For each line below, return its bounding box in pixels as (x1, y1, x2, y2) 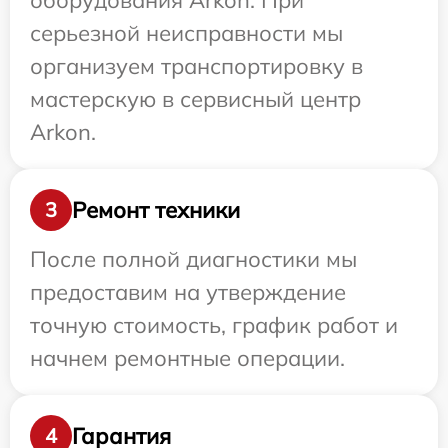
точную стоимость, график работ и (30, 311, 398, 339)
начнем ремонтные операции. (30, 344, 345, 372)
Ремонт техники (72, 195, 240, 224)
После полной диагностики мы (30, 245, 357, 273)
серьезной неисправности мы (30, 19, 343, 47)
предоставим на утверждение (30, 278, 346, 306)
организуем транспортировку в (30, 52, 363, 80)
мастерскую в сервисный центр (30, 85, 361, 113)
